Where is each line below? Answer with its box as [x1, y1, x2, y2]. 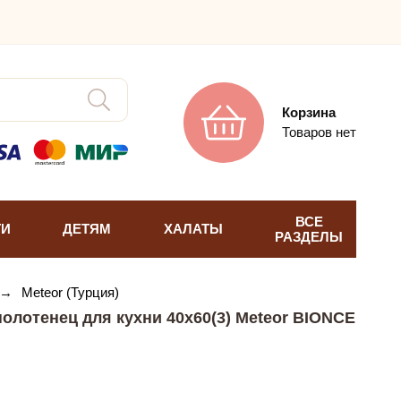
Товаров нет [282, 124, 356, 141]
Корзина [282, 105, 336, 121]
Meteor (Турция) [21, 284, 119, 300]
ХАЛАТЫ [163, 221, 223, 237]
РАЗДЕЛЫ [275, 228, 343, 244]
